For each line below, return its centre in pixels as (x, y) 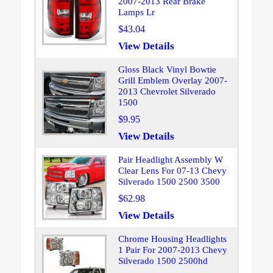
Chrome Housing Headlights (172, 239)
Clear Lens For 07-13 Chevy (172, 171)
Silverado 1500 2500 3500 (169, 182)
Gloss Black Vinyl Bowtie (167, 70)
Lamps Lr (136, 12)
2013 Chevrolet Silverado (167, 92)
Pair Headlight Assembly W (170, 160)
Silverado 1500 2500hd (163, 261)
